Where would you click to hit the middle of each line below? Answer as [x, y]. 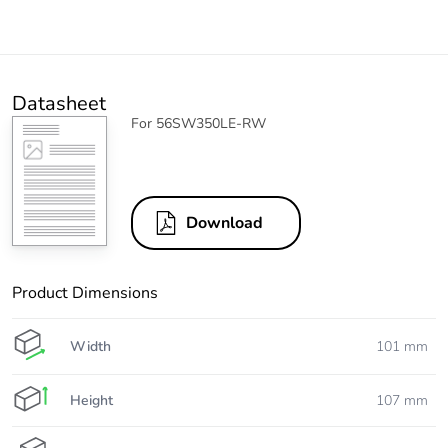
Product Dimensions [85, 293]
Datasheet [59, 104]
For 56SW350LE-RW [198, 124]
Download [224, 223]
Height [91, 400]
